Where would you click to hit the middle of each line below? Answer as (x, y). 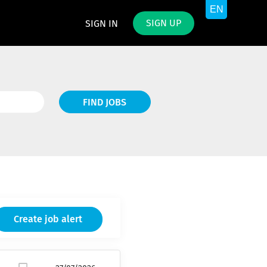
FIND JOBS (105, 103)
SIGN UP (164, 23)
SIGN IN (102, 24)
